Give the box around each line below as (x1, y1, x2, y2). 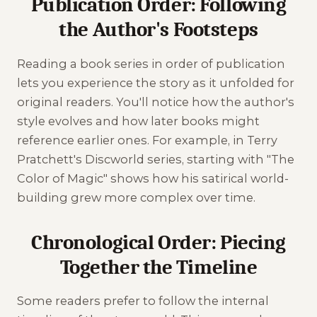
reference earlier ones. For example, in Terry (17, 132, 277, 147)
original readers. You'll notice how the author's (17, 94, 294, 109)
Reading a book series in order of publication (17, 56, 285, 71)
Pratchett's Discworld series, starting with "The (17, 151, 294, 166)
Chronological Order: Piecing (31, 230, 286, 254)
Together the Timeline (59, 255, 258, 279)
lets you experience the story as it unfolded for (17, 75, 294, 90)
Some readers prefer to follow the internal (17, 294, 269, 309)
